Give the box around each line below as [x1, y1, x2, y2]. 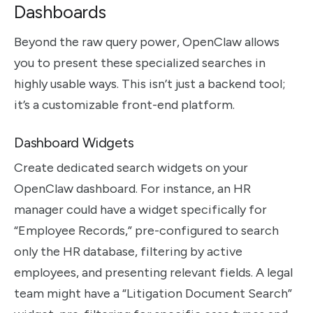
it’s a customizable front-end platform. [14, 97, 235, 113]
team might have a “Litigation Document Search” [14, 286, 292, 302]
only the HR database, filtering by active [14, 244, 242, 260]
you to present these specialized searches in [14, 55, 265, 71]
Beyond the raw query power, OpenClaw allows [14, 34, 279, 50]
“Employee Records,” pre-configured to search [14, 223, 279, 239]
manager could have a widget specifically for [14, 202, 267, 218]
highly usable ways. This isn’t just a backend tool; [14, 76, 286, 92]
